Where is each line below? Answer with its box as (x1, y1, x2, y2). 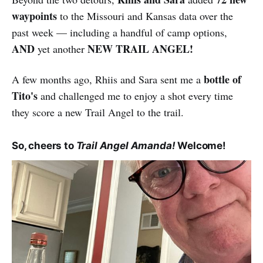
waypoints (12, 8, 57, 23)
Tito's (12, 87, 38, 103)
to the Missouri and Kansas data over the (57, 8, 233, 23)
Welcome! (175, 139, 226, 151)
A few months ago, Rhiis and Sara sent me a (12, 72, 201, 86)
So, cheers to (12, 139, 76, 151)
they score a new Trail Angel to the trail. (12, 104, 184, 119)
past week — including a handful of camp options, (12, 25, 227, 39)
